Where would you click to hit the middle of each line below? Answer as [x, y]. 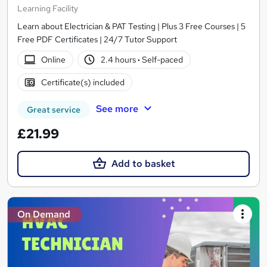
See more [117, 108]
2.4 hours [119, 59]
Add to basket [143, 164]
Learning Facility [48, 8]
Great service [54, 110]
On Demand [44, 215]
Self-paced [162, 59]
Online [53, 59]
